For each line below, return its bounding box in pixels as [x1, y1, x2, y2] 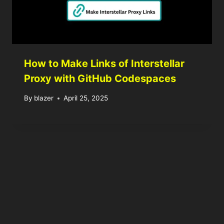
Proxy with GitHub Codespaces [24, 72, 176, 85]
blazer [34, 94, 54, 102]
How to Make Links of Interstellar [24, 57, 184, 70]
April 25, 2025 [63, 94, 108, 102]
